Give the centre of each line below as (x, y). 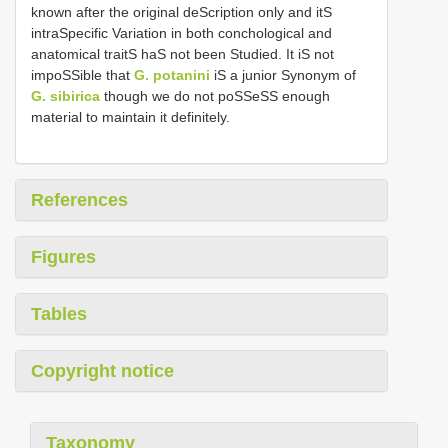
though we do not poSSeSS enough (215, 96)
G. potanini (172, 75)
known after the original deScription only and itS (181, 12)
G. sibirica (65, 96)
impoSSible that (82, 75)
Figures (63, 257)
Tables (59, 314)
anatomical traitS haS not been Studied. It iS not (182, 54)
